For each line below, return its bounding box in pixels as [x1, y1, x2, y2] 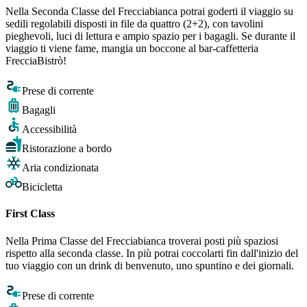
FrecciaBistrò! [5, 55, 66, 67]
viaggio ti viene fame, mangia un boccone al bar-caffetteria [5, 42, 258, 55]
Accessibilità [22, 123, 77, 136]
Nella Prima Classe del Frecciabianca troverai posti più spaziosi [5, 234, 278, 247]
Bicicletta [22, 181, 62, 193]
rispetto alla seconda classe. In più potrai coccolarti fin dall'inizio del [5, 247, 298, 259]
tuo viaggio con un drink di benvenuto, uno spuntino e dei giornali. [5, 259, 294, 271]
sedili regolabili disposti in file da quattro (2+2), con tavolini [5, 18, 263, 30]
